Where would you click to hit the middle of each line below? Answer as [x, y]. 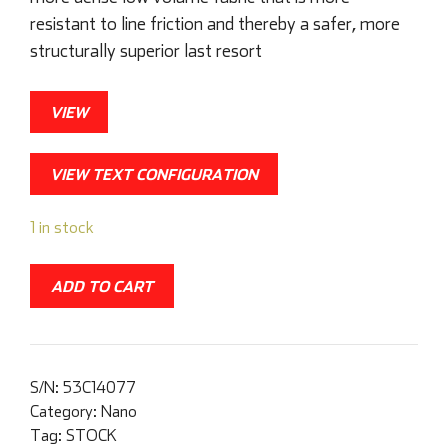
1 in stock [62, 227]
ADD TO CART [102, 286]
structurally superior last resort [146, 51]
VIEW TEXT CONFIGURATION [154, 174]
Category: [65, 411]
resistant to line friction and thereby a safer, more [215, 24]
